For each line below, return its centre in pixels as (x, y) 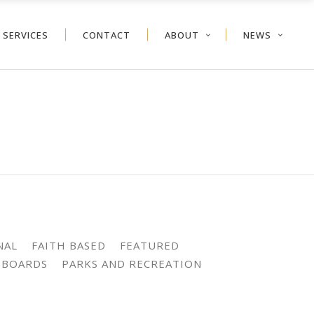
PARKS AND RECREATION (131, 264)
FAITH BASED (68, 245)
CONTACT (107, 34)
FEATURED (149, 245)
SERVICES (26, 34)
